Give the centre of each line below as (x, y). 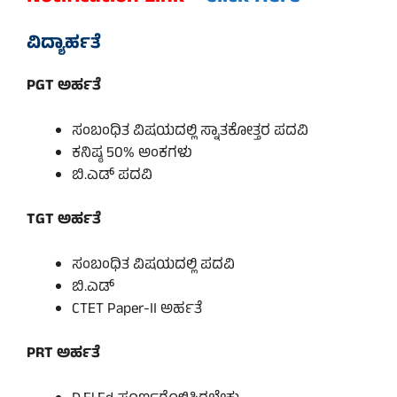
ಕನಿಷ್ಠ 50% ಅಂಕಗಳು (132, 154)
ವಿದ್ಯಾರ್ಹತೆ (64, 45)
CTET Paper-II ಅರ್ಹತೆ (137, 310)
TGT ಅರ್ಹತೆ (64, 221)
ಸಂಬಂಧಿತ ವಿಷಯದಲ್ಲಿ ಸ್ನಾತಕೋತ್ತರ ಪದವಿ (190, 132)
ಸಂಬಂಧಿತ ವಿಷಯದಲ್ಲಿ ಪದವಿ (153, 265)
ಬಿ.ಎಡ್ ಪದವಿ (112, 176)
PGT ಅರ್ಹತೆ (64, 87)
